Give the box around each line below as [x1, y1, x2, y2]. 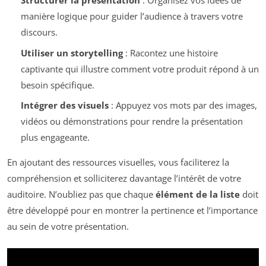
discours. [20, 26, 58, 39]
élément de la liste [156, 188, 240, 201]
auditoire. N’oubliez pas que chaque [7, 188, 156, 201]
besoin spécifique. [20, 78, 94, 91]
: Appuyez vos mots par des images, [108, 99, 257, 112]
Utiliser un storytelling [20, 46, 123, 59]
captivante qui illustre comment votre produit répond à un [20, 62, 259, 75]
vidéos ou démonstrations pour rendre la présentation [20, 115, 243, 128]
